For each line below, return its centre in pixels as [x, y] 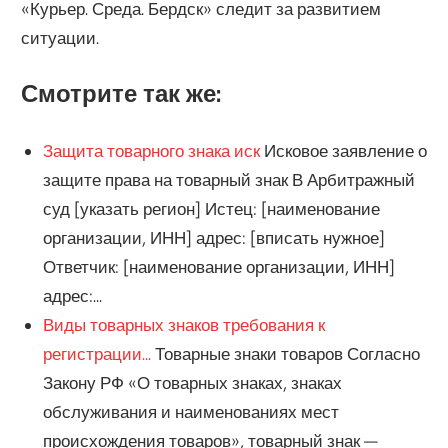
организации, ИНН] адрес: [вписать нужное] [213, 237]
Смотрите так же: [121, 94]
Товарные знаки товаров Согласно [285, 353]
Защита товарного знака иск [151, 150]
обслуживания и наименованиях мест [190, 411]
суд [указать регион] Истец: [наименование [211, 208]
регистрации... [96, 353]
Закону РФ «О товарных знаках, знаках [192, 382]
